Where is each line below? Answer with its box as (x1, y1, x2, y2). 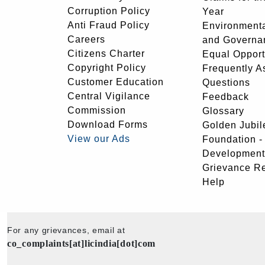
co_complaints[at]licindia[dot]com (7, 238, 156, 248)
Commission (67, 105, 126, 115)
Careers (67, 34, 105, 44)
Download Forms (67, 119, 148, 130)
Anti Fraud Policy (67, 20, 150, 30)
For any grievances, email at (7, 225, 125, 235)
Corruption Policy (67, 6, 150, 16)
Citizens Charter (67, 49, 145, 59)
